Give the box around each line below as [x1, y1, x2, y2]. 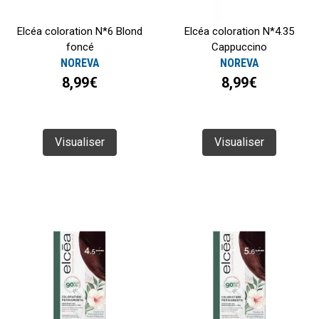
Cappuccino [211, 41, 267, 54]
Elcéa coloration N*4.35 [184, 25, 294, 38]
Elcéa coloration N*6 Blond [17, 25, 142, 38]
